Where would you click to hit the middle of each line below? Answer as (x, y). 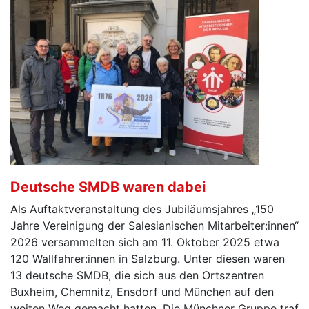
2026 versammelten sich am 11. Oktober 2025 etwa (145, 242)
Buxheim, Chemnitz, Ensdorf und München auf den (142, 292)
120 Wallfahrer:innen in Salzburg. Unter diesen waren (148, 259)
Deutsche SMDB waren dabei (108, 187)
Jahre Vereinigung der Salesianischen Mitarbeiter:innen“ (154, 226)
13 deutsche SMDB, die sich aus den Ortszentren (137, 276)
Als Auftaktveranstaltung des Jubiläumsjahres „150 (142, 209)
